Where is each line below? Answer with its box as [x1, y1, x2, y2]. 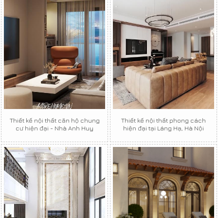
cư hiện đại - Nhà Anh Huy [16, 124, 93, 132]
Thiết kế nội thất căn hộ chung [9, 116, 100, 125]
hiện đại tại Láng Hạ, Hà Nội [123, 124, 204, 132]
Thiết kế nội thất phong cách [121, 116, 206, 125]
